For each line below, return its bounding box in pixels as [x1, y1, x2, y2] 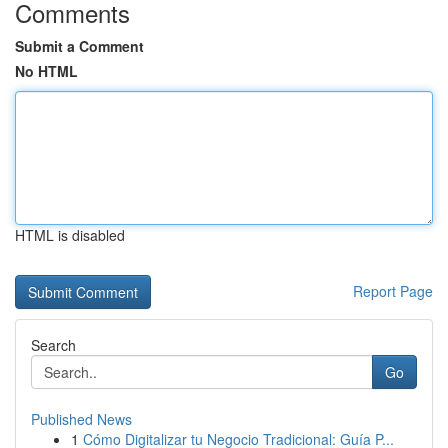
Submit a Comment [15, 36, 144, 56]
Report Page [353, 281, 433, 301]
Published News [31, 409, 132, 429]
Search [31, 335, 76, 355]
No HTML [15, 61, 78, 81]
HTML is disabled [15, 225, 125, 245]
